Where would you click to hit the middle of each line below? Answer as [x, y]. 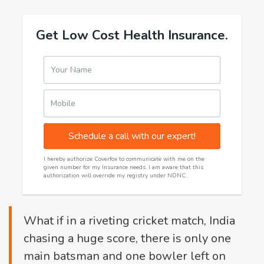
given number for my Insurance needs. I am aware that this [123, 167]
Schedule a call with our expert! [132, 136]
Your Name [71, 70]
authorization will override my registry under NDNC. [115, 176]
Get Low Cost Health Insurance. [132, 35]
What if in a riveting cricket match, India [129, 221]
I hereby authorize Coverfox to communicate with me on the [124, 159]
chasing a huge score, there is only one [127, 238]
